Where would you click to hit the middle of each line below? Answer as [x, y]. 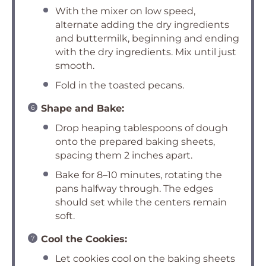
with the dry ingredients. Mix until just [146, 52]
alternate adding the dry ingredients [142, 25]
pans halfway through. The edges [134, 189]
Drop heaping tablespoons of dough [142, 128]
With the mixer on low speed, [125, 11]
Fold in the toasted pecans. [120, 85]
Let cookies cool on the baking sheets [145, 259]
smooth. [75, 66]
